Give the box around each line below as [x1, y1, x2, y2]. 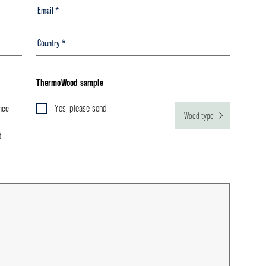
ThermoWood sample [36, 76, 103, 88]
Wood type [183, 110, 215, 121]
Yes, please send [55, 102, 107, 114]
